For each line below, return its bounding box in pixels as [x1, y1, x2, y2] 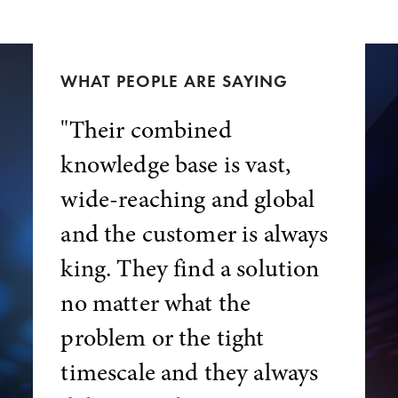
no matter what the [60, 285, 251, 320]
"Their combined [60, 112, 232, 147]
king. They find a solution [60, 251, 320, 285]
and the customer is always [60, 216, 329, 251]
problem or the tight [60, 320, 265, 354]
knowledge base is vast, [60, 147, 291, 181]
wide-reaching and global [60, 181, 315, 216]
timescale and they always [60, 354, 319, 389]
